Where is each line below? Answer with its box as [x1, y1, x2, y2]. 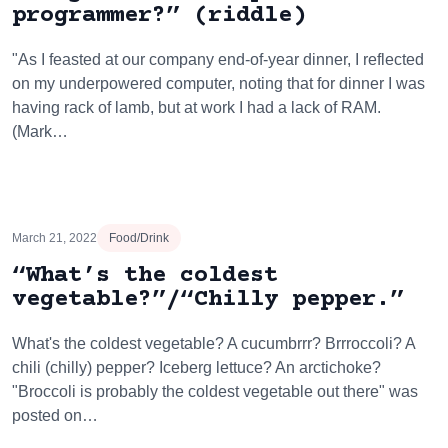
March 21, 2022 [12, 231, 97, 245]
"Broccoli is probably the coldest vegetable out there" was [12, 383, 418, 400]
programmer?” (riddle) [12, 2, 306, 29]
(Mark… [12, 123, 68, 140]
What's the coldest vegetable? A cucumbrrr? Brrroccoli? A [12, 335, 415, 352]
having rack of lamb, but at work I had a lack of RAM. [12, 99, 381, 116]
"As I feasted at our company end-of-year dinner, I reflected [12, 51, 424, 68]
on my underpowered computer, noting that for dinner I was [12, 75, 425, 92]
